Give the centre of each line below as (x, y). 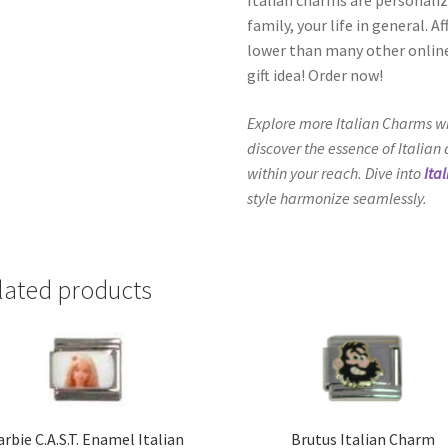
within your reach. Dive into (336, 172)
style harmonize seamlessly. (337, 197)
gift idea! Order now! (315, 74)
